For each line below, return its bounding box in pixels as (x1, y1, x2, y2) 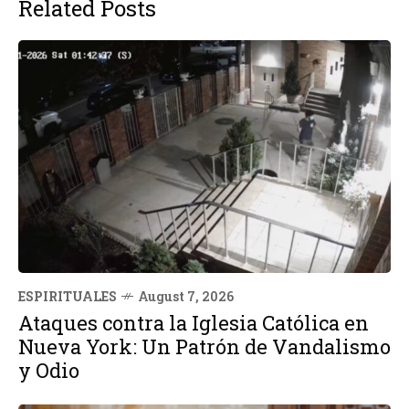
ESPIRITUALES (18, 288, 117, 306)
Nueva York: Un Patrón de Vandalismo (18, 333, 391, 361)
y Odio (18, 357, 79, 384)
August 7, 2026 (138, 288, 234, 306)
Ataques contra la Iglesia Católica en (18, 309, 369, 337)
